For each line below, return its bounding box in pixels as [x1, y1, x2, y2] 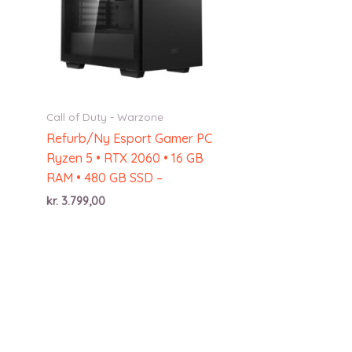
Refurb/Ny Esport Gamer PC [46, 130, 212, 146]
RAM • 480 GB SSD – [46, 169, 163, 185]
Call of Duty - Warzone [46, 109, 163, 123]
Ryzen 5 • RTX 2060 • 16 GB [46, 149, 203, 166]
